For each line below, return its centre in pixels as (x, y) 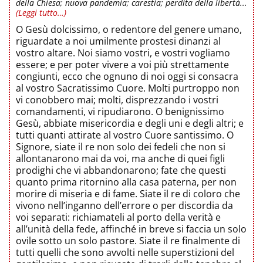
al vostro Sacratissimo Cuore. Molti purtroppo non (128, 88)
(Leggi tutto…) (41, 13)
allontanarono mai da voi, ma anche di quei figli (120, 159)
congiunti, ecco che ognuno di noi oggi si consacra (127, 77)
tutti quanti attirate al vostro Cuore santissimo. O (125, 135)
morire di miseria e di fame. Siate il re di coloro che (128, 194)
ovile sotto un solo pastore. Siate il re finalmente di (128, 241)
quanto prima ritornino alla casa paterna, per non (126, 182)
